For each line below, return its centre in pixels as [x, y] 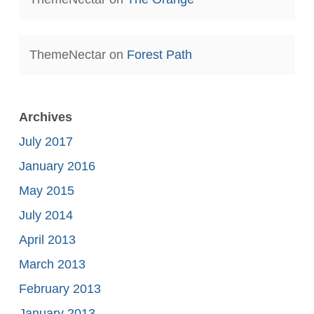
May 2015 [46, 191]
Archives [45, 117]
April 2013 [47, 240]
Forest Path [159, 55]
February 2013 [60, 289]
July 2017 [46, 142]
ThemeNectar [67, 55]
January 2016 [57, 166]
